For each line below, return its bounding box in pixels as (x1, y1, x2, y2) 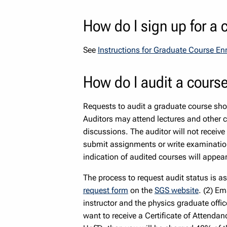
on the (128, 185, 155, 195)
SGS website (154, 185, 199, 195)
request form (83, 185, 128, 195)
